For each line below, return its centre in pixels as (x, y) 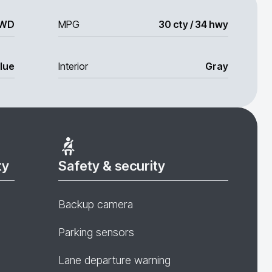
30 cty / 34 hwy (193, 24)
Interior (73, 66)
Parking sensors (96, 232)
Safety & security (112, 166)
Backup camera (96, 204)
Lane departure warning (114, 260)
